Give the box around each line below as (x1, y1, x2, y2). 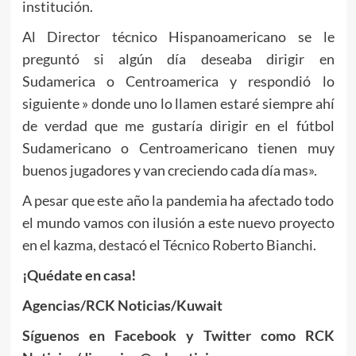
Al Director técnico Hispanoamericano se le (21, 27, 335, 45)
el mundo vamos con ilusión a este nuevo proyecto (21, 213, 335, 231)
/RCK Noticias (79, 296, 171, 314)
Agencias (21, 296, 80, 314)
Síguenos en (21, 326, 114, 344)
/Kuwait (170, 296, 222, 314)
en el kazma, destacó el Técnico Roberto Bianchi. (21, 235, 316, 253)
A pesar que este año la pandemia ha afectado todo (21, 191, 335, 209)
